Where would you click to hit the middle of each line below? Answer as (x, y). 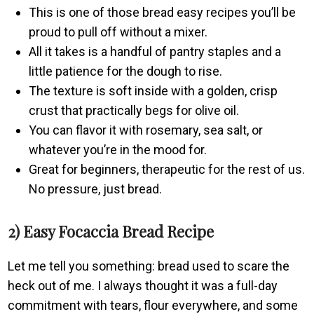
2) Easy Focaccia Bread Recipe (111, 231)
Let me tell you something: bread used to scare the (149, 266)
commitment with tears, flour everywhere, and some (153, 305)
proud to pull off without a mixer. (118, 32)
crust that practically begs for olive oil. (134, 110)
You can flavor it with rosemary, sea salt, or (146, 130)
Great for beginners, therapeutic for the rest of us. (167, 169)
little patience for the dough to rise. (126, 71)
